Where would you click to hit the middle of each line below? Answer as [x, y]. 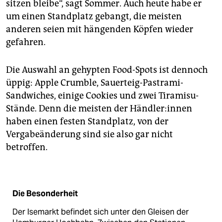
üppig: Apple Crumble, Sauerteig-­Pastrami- [95, 83]
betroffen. [27, 147]
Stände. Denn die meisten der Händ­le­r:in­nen [99, 109]
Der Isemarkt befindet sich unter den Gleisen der [101, 212]
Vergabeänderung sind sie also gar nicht [89, 135]
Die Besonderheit [45, 194]
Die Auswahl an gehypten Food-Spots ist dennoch [107, 70]
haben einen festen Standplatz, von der [87, 122]
